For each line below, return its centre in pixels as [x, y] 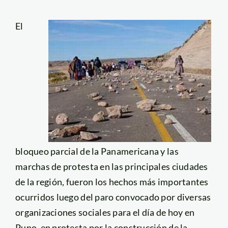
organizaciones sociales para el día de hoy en [105, 212]
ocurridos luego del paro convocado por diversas [113, 197]
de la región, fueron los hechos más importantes [112, 181]
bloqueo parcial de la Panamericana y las [97, 151]
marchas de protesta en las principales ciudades [111, 166]
